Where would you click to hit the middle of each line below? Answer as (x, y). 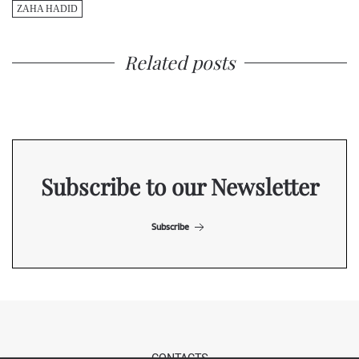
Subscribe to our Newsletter (179, 186)
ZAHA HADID (47, 9)
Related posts (179, 62)
